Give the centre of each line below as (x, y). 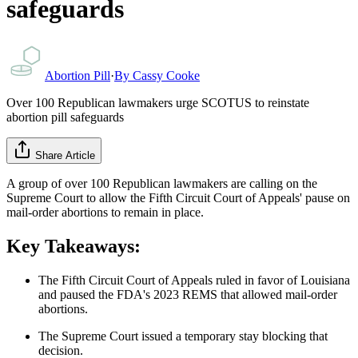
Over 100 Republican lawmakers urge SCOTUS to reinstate (158, 102)
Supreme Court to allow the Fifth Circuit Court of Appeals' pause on (178, 197)
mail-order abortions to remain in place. (105, 212)
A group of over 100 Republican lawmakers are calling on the (162, 183)
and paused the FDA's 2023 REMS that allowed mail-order (188, 294)
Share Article (65, 155)
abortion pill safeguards (65, 117)
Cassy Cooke (166, 75)
